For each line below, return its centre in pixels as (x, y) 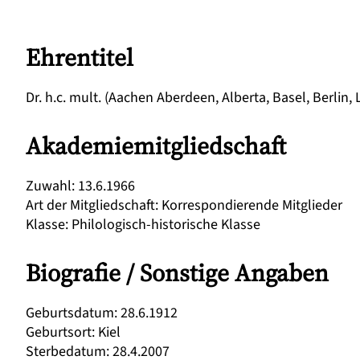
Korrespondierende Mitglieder (252, 205)
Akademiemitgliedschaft (156, 146)
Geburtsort (59, 332)
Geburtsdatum (70, 313)
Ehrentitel (80, 57)
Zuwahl (49, 186)
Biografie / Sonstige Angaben (177, 273)
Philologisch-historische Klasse (166, 225)
